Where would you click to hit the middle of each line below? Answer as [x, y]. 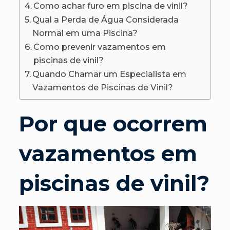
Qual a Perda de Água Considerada [106, 20]
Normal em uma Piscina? [85, 33]
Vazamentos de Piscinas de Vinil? [103, 88]
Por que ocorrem [113, 124]
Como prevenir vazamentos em [100, 47]
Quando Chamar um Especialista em [110, 74]
